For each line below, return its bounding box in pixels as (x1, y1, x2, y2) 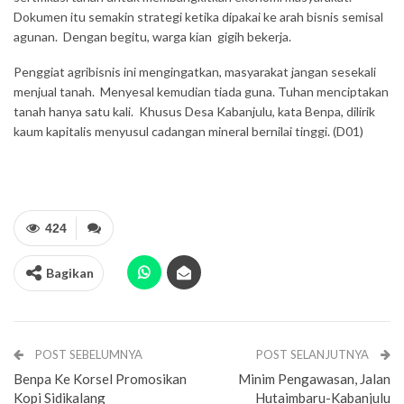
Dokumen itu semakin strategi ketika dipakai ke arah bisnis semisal (14, 9, 383, 24)
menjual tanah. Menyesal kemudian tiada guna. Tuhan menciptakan (14, 84, 389, 99)
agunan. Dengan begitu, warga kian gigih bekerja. (14, 29, 291, 44)
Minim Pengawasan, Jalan (238, 371, 390, 387)
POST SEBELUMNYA (32, 347, 142, 362)
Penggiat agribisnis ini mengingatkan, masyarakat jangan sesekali (14, 64, 376, 79)
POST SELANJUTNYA (256, 347, 372, 362)
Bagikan (46, 265, 94, 280)
